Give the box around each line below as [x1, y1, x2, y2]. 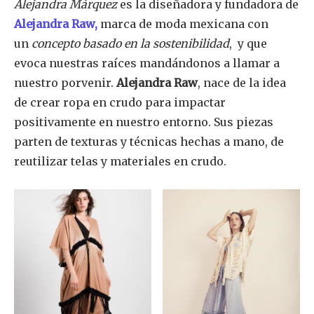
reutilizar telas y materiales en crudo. [14, 154, 232, 169]
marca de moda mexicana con [100, 17, 268, 32]
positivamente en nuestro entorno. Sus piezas [14, 115, 273, 130]
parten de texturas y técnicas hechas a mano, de [14, 135, 284, 149]
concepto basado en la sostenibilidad [32, 36, 229, 51]
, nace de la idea [198, 76, 286, 90]
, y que [229, 36, 267, 51]
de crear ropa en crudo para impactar [14, 95, 226, 110]
